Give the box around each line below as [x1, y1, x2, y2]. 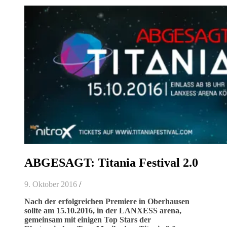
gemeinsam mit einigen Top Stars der [24, 215, 151, 224]
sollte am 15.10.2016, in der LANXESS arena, [24, 206, 181, 215]
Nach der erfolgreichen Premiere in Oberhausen [24, 197, 190, 206]
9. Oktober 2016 [24, 179, 77, 188]
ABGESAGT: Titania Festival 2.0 [24, 156, 198, 169]
